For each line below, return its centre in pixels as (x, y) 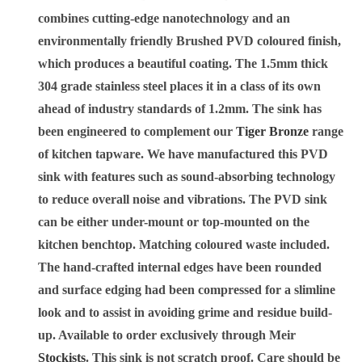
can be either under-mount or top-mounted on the (174, 222)
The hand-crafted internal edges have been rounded (180, 267)
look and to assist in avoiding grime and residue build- (185, 313)
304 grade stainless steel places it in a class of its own (180, 86)
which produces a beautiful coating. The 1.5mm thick (183, 64)
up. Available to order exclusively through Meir (167, 335)
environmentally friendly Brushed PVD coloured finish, (190, 41)
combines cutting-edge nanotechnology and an (164, 19)
